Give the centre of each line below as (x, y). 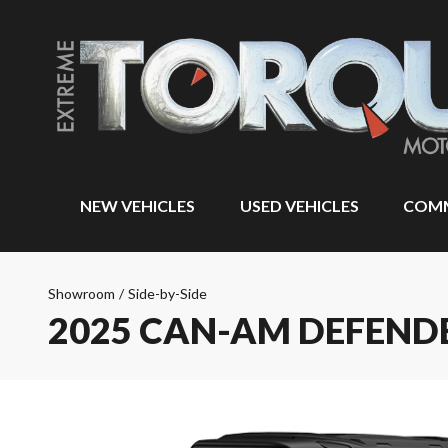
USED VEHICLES (299, 205)
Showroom (81, 293)
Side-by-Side (167, 293)
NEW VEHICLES (137, 205)
